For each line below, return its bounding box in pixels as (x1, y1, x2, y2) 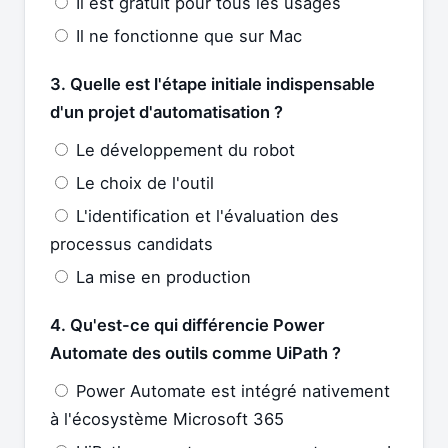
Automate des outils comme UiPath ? (50, 342, 341, 363)
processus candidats (50, 233, 213, 254)
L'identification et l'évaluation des (71, 205, 339, 226)
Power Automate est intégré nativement (71, 380, 390, 401)
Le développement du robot (71, 139, 295, 160)
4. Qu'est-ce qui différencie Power (50, 314, 325, 335)
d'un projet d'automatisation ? (50, 101, 283, 122)
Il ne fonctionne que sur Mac (71, 25, 302, 46)
